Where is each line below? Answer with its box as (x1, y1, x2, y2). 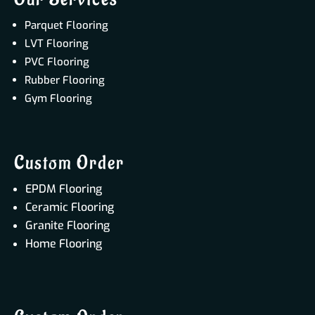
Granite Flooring (25, 217, 110, 233)
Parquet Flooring (25, 18, 108, 32)
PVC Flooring (25, 54, 89, 69)
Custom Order (14, 150, 124, 175)
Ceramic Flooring (25, 199, 114, 214)
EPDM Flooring (25, 181, 102, 196)
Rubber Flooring (25, 72, 105, 87)
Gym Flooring (25, 91, 92, 105)
